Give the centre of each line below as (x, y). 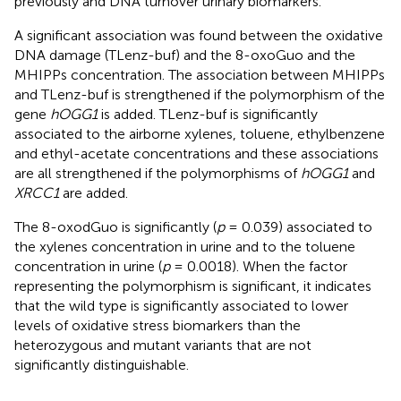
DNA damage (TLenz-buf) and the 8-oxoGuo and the (185, 55)
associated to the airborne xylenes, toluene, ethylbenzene (200, 134)
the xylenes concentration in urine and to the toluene (185, 247)
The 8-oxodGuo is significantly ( (115, 227)
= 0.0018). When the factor (259, 267)
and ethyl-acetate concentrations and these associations (196, 154)
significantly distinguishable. (102, 365)
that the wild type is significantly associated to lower (181, 306)
